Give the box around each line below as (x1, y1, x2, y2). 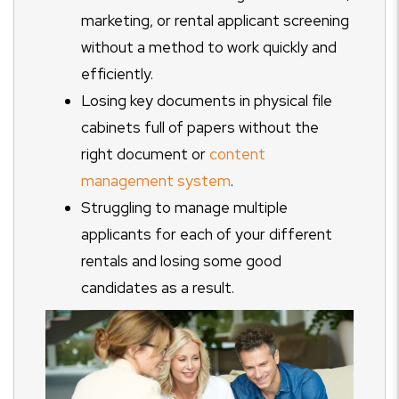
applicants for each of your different (81, 224, 332, 244)
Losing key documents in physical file (81, 91, 332, 110)
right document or (81, 144, 209, 164)
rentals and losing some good (81, 251, 281, 271)
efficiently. (81, 64, 153, 84)
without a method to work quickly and (81, 37, 337, 57)
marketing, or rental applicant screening (81, 11, 349, 30)
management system (81, 171, 231, 191)
